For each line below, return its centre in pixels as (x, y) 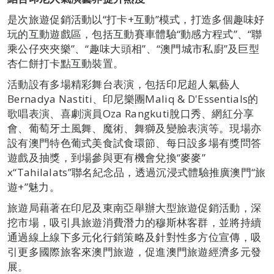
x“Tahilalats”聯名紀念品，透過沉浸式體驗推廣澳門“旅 (137, 172)
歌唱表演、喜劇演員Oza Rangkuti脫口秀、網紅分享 (131, 113)
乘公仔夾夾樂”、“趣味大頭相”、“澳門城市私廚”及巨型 (134, 48)
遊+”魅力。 (34, 187)
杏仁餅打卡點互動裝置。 (66, 63)
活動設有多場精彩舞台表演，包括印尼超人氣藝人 (124, 84)
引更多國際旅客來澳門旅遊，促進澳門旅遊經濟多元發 (135, 251)
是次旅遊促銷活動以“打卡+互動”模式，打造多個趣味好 (136, 19)
